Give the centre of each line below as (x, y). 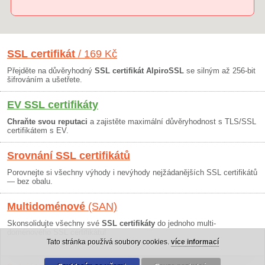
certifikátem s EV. (38, 130)
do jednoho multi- (185, 223)
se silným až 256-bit (220, 71)
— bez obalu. (30, 181)
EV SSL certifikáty (53, 105)
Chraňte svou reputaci (47, 122)
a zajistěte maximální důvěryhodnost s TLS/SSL (172, 122)
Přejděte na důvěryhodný (51, 71)
